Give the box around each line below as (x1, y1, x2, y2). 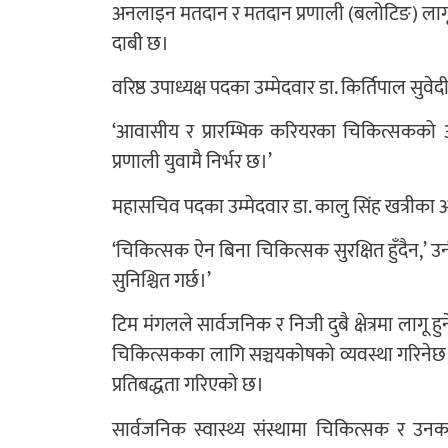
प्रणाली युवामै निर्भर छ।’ (112, 145, 272, 180)
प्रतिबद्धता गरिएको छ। (112, 368, 264, 403)
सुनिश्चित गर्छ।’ (112, 264, 211, 299)
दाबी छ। (112, 26, 169, 61)
